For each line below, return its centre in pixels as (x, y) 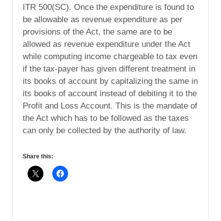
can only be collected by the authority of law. (105, 131)
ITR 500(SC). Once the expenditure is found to (108, 7)
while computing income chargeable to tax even (110, 57)
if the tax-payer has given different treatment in (109, 69)
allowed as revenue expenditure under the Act (107, 44)
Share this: (38, 157)
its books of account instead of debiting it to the (110, 94)
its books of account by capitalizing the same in (110, 81)
